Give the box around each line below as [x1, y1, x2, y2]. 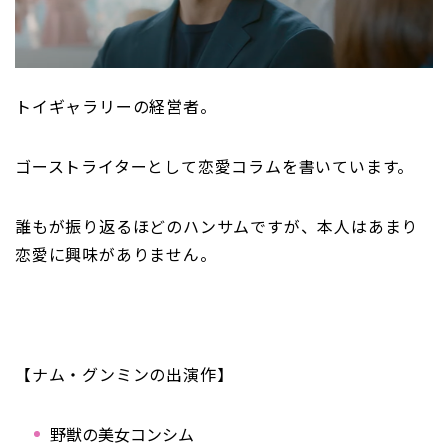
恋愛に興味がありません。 [15, 244, 217, 267]
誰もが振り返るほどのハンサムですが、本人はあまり [15, 216, 419, 239]
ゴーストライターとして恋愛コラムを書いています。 [15, 156, 415, 179]
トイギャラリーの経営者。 [15, 96, 217, 119]
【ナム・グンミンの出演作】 [15, 364, 234, 387]
